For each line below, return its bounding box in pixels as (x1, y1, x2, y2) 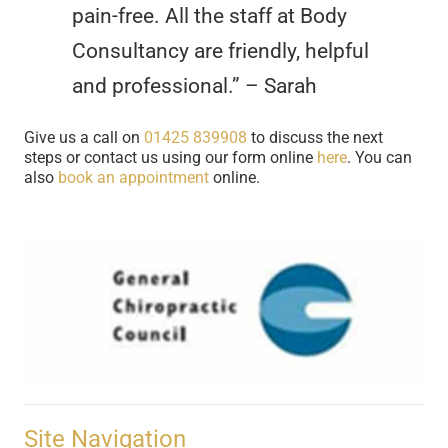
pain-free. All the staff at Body (72, 4, 347, 28)
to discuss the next (247, 128, 383, 147)
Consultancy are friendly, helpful (72, 39, 369, 63)
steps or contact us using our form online (24, 148, 317, 167)
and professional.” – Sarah (72, 74, 322, 98)
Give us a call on (24, 128, 144, 147)
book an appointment (58, 168, 209, 187)
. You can (347, 148, 412, 167)
